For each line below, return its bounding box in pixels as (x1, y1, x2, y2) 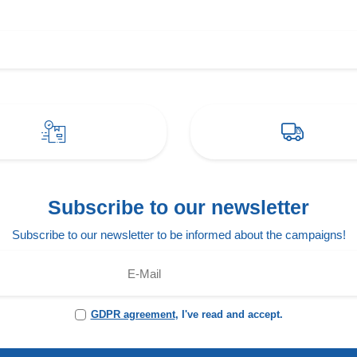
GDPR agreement (90, 308, 175, 320)
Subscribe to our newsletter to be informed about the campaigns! (11, 228, 346, 241)
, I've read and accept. (175, 308, 283, 320)
